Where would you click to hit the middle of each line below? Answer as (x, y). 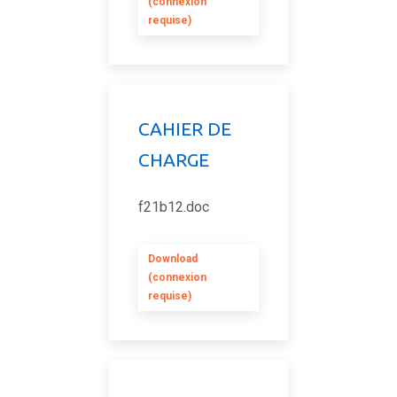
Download (173, 259)
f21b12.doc (174, 207)
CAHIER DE (185, 128)
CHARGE (174, 160)
